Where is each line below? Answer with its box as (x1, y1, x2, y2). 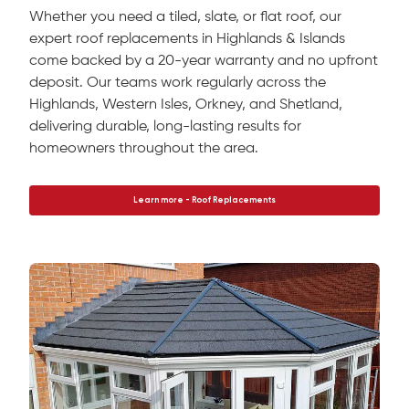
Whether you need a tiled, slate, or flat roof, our (29, 10, 341, 26)
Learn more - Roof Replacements (133, 196, 276, 205)
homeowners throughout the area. (29, 142, 258, 157)
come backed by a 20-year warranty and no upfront (29, 54, 378, 69)
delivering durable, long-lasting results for (29, 120, 301, 135)
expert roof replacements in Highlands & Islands (29, 32, 345, 47)
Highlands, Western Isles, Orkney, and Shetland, (29, 98, 342, 113)
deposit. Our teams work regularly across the (29, 76, 326, 91)
